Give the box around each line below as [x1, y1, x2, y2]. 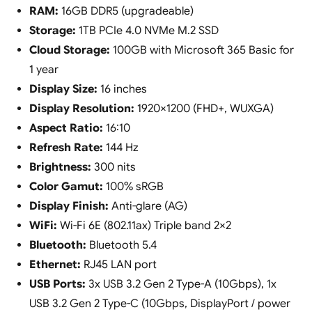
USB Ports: [29, 277, 86, 292]
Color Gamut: [29, 180, 103, 194]
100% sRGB [102, 180, 164, 194]
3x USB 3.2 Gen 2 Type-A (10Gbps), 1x [85, 277, 276, 292]
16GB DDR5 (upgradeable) [58, 4, 194, 19]
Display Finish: [29, 199, 109, 214]
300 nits [91, 160, 136, 175]
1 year [29, 63, 58, 77]
